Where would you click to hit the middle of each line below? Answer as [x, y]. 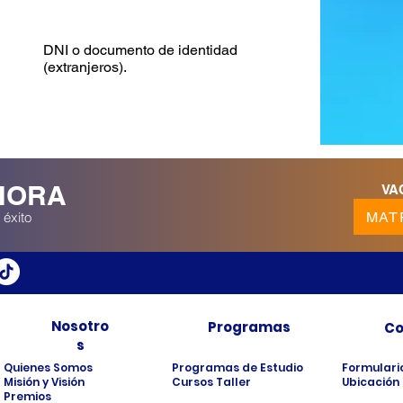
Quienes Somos [48, 367]
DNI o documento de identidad [140, 50]
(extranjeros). [85, 67]
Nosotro [80, 326]
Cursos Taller [211, 382]
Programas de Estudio [237, 367]
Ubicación [371, 382]
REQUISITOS [111, 17]
